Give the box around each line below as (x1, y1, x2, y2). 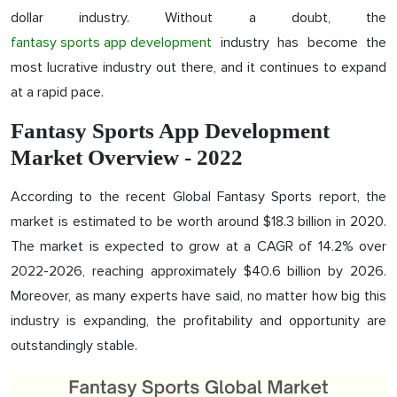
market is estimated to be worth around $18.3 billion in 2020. (11, 213, 386, 230)
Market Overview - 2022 (11, 145, 243, 169)
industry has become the (212, 34, 386, 51)
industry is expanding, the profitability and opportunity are (11, 312, 386, 330)
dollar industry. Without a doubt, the (11, 9, 386, 27)
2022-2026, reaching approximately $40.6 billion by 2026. (11, 262, 386, 280)
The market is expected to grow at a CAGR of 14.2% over (11, 237, 386, 255)
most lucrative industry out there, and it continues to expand (11, 58, 386, 76)
